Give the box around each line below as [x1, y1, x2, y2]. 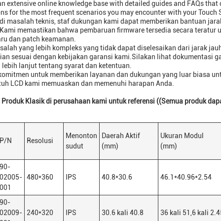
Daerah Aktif [102, 132, 140, 140]
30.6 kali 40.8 [102, 209, 144, 217]
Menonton [66, 132, 97, 140]
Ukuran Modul [160, 132, 204, 140]
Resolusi [27, 137, 53, 145]
